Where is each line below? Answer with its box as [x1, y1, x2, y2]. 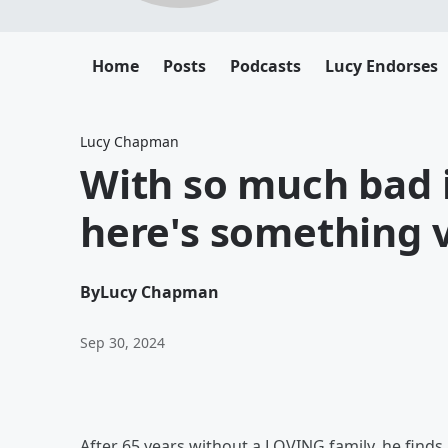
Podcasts [230, 55, 301, 77]
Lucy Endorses [325, 55, 438, 77]
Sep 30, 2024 [80, 333, 165, 352]
